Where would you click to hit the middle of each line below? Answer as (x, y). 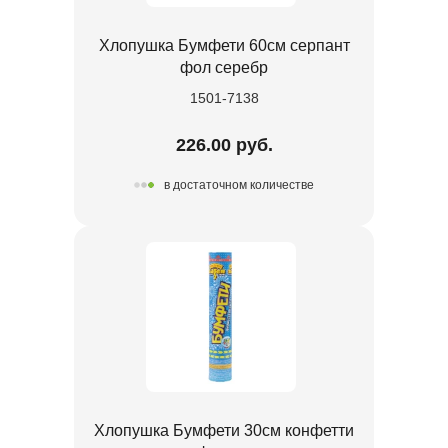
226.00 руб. (224, 144)
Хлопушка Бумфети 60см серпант (224, 45)
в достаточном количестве (239, 185)
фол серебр (224, 67)
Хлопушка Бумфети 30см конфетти (224, 430)
